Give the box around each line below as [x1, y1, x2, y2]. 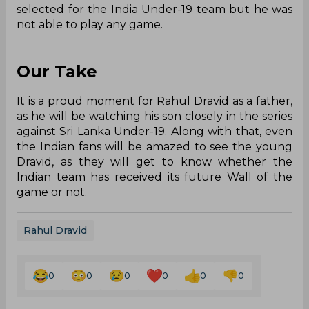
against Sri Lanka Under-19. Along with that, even [17, 124, 292, 138]
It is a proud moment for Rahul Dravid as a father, [17, 94, 292, 108]
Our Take [17, 61, 97, 81]
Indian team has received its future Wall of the [17, 170, 292, 183]
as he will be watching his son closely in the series [17, 109, 292, 123]
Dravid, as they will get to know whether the [17, 154, 292, 168]
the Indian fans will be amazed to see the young [17, 139, 292, 153]
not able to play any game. [17, 17, 163, 31]
